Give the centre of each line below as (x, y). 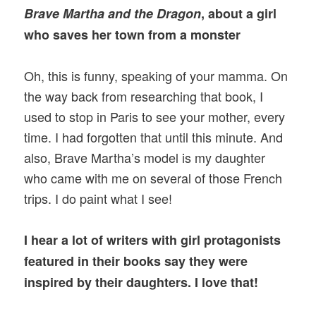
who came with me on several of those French (153, 177)
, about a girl (239, 13)
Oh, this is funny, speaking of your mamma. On (156, 75)
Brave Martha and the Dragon (113, 13)
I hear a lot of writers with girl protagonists (153, 240)
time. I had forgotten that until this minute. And (154, 136)
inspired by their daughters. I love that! (141, 282)
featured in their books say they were (136, 261)
